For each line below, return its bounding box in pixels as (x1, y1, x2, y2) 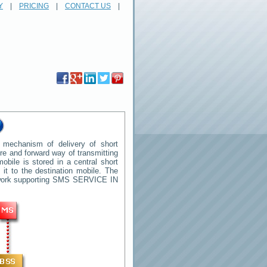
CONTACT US (65, 2, 111, 10)
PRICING (19, 2, 49, 10)
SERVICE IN (73, 175, 118, 184)
